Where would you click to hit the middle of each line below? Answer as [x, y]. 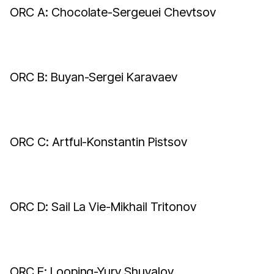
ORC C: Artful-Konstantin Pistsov [98, 142]
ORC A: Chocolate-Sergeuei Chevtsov [113, 12]
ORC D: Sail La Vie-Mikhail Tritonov [103, 207]
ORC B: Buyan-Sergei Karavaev [94, 77]
